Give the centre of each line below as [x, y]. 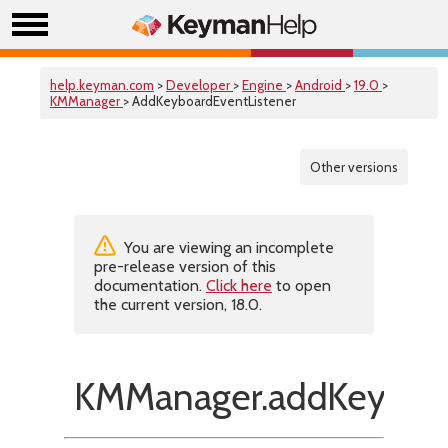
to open [301, 285]
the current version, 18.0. [178, 304]
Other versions [354, 167]
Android [320, 85]
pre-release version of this [185, 266]
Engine [264, 85]
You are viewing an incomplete [227, 247]
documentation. [150, 285]
